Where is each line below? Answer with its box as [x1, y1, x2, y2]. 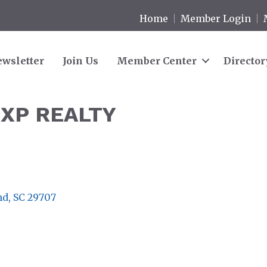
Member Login [181, 12, 252, 24]
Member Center [117, 54, 197, 67]
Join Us [63, 54, 98, 67]
